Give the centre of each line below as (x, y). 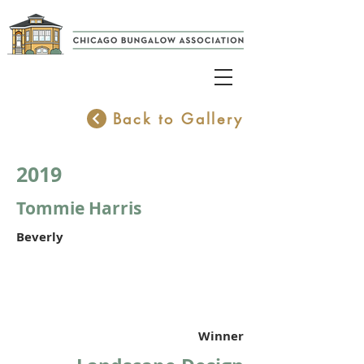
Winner (221, 336)
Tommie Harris (79, 208)
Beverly (40, 237)
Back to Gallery (178, 119)
